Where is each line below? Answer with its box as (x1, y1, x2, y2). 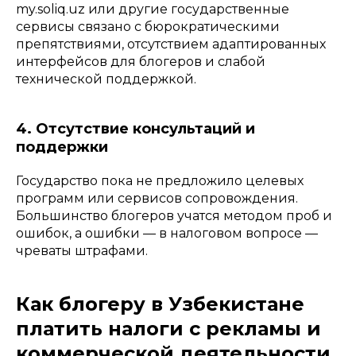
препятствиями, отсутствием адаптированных (16, 37, 326, 52)
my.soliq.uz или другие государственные (16, 2, 289, 17)
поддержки (16, 138, 108, 157)
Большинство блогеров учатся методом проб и (16, 208, 332, 224)
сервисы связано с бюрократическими (16, 19, 280, 35)
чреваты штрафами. (16, 243, 148, 259)
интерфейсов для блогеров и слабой (16, 54, 265, 70)
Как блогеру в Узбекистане (16, 292, 304, 316)
